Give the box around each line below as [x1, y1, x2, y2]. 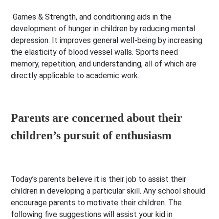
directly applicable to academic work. [11, 71, 140, 81]
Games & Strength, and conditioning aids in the [11, 12, 172, 22]
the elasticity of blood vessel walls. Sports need [11, 47, 178, 57]
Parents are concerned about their [11, 111, 183, 125]
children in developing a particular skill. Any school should [11, 186, 206, 196]
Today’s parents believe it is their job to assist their [11, 175, 187, 184]
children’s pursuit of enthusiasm [11, 129, 172, 142]
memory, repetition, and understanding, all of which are [11, 59, 197, 69]
